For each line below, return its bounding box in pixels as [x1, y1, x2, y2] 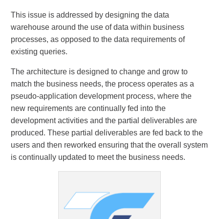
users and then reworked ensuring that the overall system [11, 141, 208, 149]
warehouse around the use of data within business [11, 23, 185, 31]
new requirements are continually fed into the [11, 104, 166, 112]
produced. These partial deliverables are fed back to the [11, 129, 203, 137]
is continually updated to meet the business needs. [11, 153, 186, 161]
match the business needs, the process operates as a [11, 80, 195, 88]
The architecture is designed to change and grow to [11, 67, 188, 76]
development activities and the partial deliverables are [11, 116, 197, 125]
